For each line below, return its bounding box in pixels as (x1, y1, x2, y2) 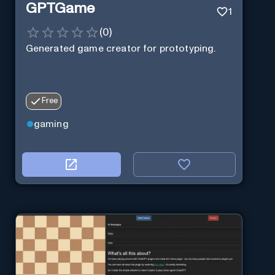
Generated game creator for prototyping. (25, 43, 216, 53)
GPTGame (25, 1, 95, 17)
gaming (33, 118, 69, 129)
